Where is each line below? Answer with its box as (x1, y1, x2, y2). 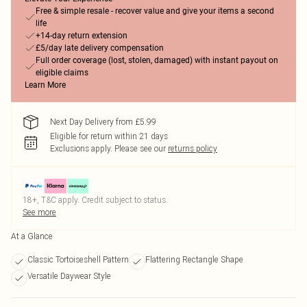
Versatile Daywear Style (27, 271, 111, 281)
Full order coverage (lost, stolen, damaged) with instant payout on (36, 56, 278, 65)
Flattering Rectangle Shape (145, 254, 243, 265)
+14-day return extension (36, 31, 127, 40)
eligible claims (36, 68, 88, 77)
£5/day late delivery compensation (36, 43, 164, 53)
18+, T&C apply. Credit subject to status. (23, 195, 168, 205)
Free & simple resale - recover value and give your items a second (36, 6, 274, 16)
